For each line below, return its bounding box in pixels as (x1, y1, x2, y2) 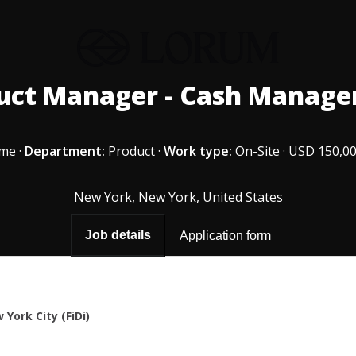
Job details (85, 228, 151, 242)
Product (108, 142, 155, 160)
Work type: (164, 142, 232, 160)
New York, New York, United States (73, 188, 283, 206)
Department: (25, 142, 105, 160)
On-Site (235, 142, 280, 160)
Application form (180, 228, 271, 242)
